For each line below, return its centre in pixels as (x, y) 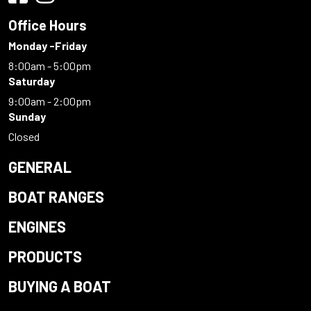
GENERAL (40, 167)
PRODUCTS (45, 257)
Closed (24, 137)
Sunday (27, 117)
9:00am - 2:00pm (50, 101)
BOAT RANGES (56, 197)
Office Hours (48, 25)
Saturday (32, 81)
